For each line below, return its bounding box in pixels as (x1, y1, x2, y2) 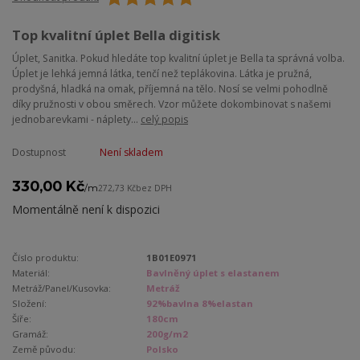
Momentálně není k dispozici (12, 202, 160, 218)
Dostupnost (12, 145, 66, 159)
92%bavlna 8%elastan (146, 297, 254, 309)
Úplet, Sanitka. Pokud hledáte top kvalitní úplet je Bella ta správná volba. (12, 51, 345, 65)
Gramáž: (12, 327, 48, 340)
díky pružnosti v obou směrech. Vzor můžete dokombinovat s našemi (12, 96, 331, 111)
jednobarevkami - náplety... (12, 112, 141, 126)
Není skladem (99, 145, 163, 159)
